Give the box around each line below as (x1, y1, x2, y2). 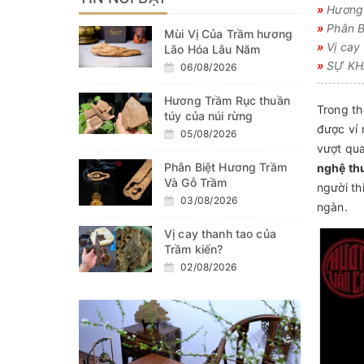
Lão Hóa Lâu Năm (164, 42, 261, 56)
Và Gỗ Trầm (164, 175, 227, 189)
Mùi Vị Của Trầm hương (164, 27, 292, 41)
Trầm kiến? (164, 242, 223, 256)
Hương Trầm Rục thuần (164, 93, 290, 107)
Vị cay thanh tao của (164, 227, 276, 240)
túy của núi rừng (164, 109, 253, 123)
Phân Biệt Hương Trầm (164, 160, 287, 174)
